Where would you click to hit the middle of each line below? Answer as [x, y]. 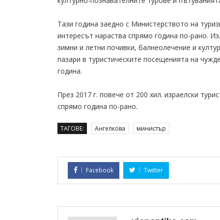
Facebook [100, 170]
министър [151, 129]
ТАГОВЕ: [72, 129]
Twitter [153, 170]
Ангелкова [110, 129]
